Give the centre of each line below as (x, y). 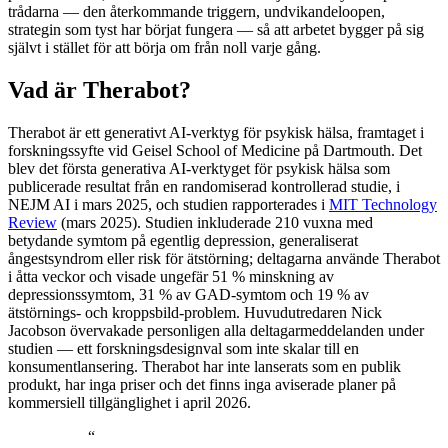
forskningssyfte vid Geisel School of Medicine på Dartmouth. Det (215, 150)
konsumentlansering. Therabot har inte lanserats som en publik (204, 366)
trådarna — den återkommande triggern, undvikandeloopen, (196, 11)
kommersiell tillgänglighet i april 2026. (129, 402)
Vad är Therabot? (99, 89)
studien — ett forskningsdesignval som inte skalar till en (183, 348)
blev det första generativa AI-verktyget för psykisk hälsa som (199, 168)
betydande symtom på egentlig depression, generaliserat (183, 240)
